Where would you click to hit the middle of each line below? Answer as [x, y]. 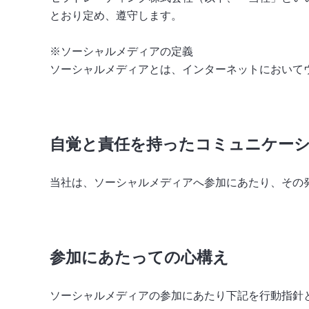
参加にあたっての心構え [139, 257]
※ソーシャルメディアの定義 [121, 51]
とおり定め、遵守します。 [116, 15]
